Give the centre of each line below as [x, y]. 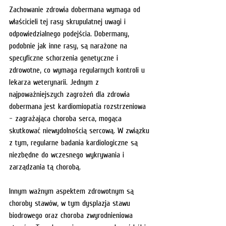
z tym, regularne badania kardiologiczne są [75, 142]
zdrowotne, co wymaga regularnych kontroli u [78, 69]
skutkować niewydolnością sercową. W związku [80, 130]
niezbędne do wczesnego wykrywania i [68, 154]
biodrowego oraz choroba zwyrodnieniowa [72, 215]
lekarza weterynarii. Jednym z [55, 81]
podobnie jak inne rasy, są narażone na [69, 45]
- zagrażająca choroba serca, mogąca [67, 118]
